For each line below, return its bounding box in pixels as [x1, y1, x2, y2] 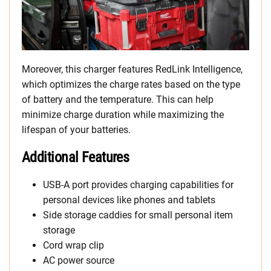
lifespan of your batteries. [22, 124, 131, 136]
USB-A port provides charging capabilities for [43, 179, 233, 191]
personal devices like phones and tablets [43, 194, 215, 206]
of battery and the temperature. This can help [22, 94, 214, 106]
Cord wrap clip [43, 240, 104, 252]
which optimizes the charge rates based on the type [22, 79, 240, 91]
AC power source [43, 255, 114, 267]
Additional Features [22, 149, 129, 166]
